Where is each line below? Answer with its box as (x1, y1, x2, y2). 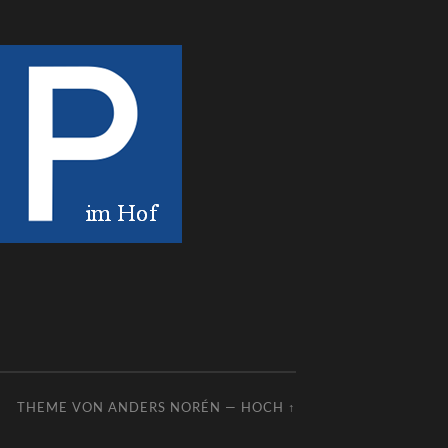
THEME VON (17, 398, 108, 415)
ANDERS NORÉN (108, 398, 221, 415)
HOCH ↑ (241, 398, 296, 415)
